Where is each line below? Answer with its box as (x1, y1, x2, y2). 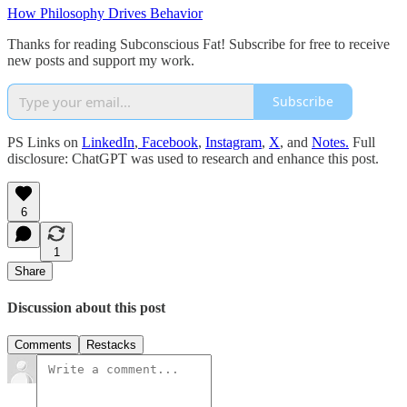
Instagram (205, 134, 262, 150)
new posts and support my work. (7, 52, 194, 68)
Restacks (86, 338, 136, 352)
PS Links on (7, 134, 82, 150)
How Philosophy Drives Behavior (7, 5, 203, 21)
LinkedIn (82, 134, 134, 150)
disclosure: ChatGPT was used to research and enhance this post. (7, 150, 379, 166)
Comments (15, 338, 72, 352)
